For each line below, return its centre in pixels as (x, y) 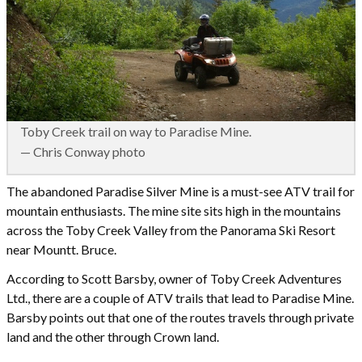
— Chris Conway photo (83, 152)
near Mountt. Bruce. (61, 250)
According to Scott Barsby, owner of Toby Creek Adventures (174, 279)
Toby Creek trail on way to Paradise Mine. (136, 132)
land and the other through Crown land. (113, 337)
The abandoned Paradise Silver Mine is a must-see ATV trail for (181, 192)
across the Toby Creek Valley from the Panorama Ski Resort (171, 230)
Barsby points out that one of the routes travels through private (180, 318)
